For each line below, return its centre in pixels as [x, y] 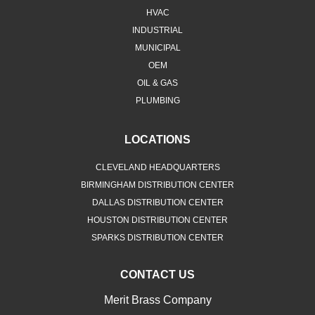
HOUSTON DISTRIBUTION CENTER [157, 220]
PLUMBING [157, 101]
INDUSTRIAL [157, 31]
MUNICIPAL [157, 48]
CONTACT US [157, 275]
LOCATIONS [157, 140]
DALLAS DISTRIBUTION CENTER [157, 203]
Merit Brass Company [157, 300]
